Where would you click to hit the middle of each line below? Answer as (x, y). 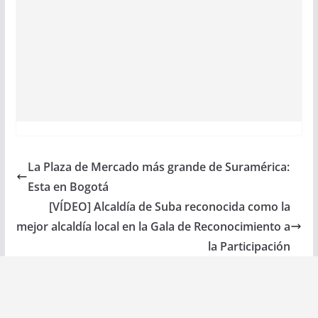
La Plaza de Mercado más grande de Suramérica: (158, 167)
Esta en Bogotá (68, 187)
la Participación (250, 247)
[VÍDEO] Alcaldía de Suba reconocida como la (170, 207)
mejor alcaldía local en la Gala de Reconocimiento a (154, 227)
